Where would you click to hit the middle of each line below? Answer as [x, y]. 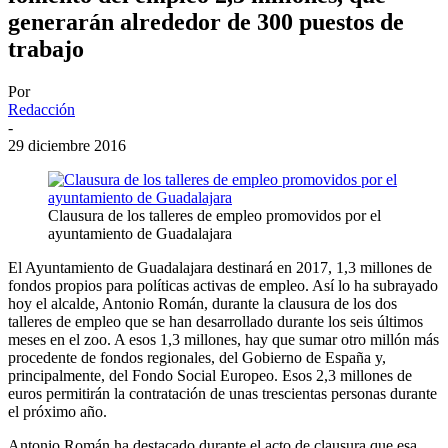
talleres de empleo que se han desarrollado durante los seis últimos [215, 321]
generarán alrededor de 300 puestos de [206, 21]
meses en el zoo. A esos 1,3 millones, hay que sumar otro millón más [223, 339]
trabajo [46, 48]
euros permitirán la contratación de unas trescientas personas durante [222, 393]
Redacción [41, 109]
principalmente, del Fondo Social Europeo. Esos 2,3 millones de [210, 375]
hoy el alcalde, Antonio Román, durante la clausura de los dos [202, 303]
